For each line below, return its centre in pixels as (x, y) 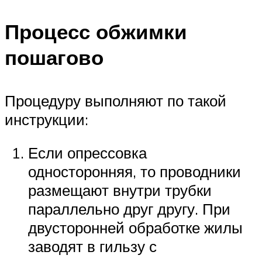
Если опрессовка (87, 153)
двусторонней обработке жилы (135, 228)
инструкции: (46, 119)
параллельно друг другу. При (129, 209)
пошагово (54, 58)
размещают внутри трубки (120, 190)
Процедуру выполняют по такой (116, 100)
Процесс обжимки (96, 32)
